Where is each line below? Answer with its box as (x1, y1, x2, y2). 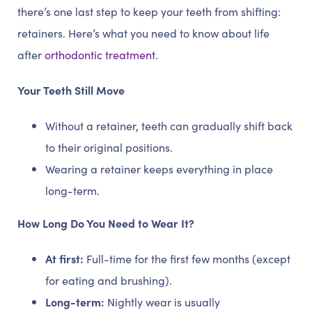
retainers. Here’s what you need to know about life (17, 25, 270, 41)
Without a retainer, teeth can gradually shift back (45, 118, 292, 134)
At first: (45, 251, 84, 267)
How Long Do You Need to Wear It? (17, 215, 194, 231)
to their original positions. (45, 139, 173, 155)
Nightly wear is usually (107, 294, 220, 310)
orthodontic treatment (45, 47, 155, 63)
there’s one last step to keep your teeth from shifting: (17, 3, 281, 19)
